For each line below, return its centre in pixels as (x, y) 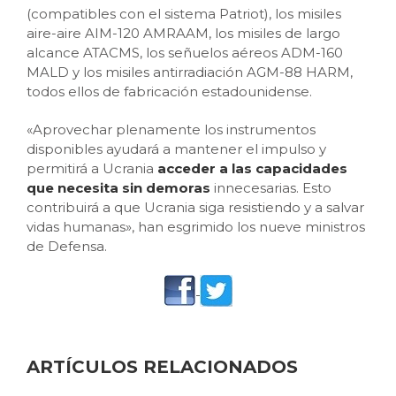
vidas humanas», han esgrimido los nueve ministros (196, 227)
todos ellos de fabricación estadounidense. (169, 91)
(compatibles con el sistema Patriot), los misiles (184, 14)
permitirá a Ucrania (92, 168)
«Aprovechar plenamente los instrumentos (171, 129)
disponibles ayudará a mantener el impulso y (176, 149)
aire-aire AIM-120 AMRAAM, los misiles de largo (183, 33)
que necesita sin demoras (120, 188)
